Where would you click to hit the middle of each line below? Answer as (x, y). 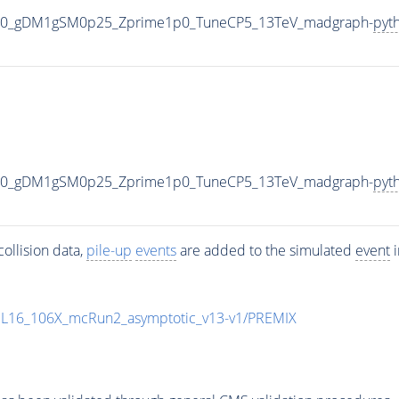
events (155, 250)
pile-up (109, 250)
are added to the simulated (265, 250)
